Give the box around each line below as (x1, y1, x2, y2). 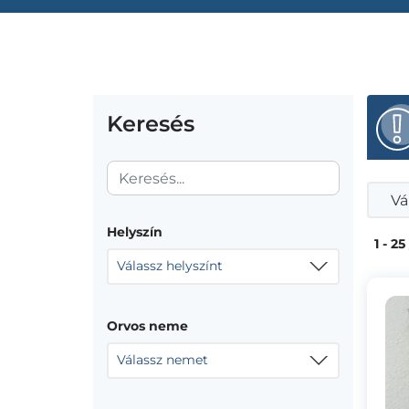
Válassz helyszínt (117, 257, 223, 274)
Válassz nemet (117, 351, 208, 368)
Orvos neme (107, 318, 188, 334)
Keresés (107, 110, 194, 137)
